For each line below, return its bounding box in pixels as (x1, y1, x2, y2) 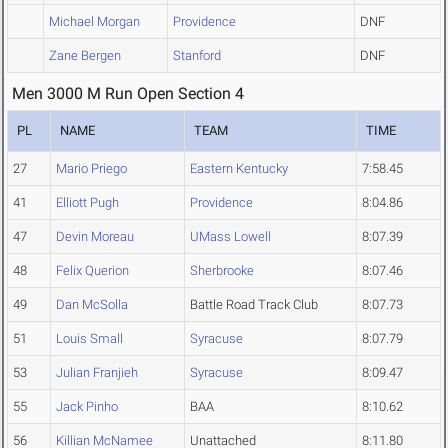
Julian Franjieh (56, 365, 138, 381)
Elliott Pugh (56, 195, 119, 211)
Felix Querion (56, 263, 129, 279)
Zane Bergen (49, 48, 121, 64)
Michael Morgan (49, 14, 140, 30)
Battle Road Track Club (190, 297, 318, 313)
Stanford (173, 48, 221, 64)
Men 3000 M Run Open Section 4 (12, 84, 244, 104)
